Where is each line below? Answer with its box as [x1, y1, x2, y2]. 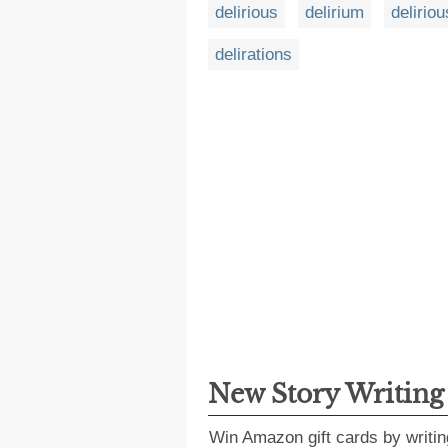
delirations [215, 44, 292, 64]
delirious [215, 2, 278, 22]
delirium [305, 2, 364, 22]
